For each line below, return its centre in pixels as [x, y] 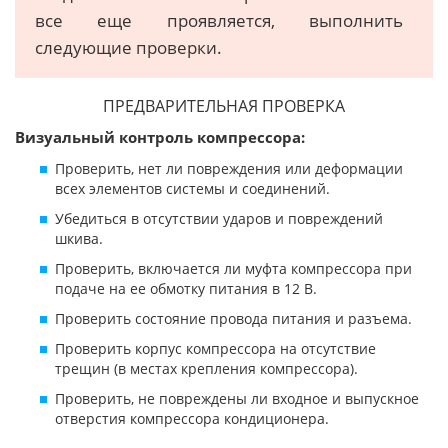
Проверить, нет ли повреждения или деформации [229, 169]
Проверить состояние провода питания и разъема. [233, 319]
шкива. [79, 239]
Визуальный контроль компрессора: [160, 137]
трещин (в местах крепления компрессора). [206, 369]
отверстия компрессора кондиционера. [192, 419]
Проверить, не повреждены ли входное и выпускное [237, 399]
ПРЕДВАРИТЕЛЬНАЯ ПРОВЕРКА [224, 106]
